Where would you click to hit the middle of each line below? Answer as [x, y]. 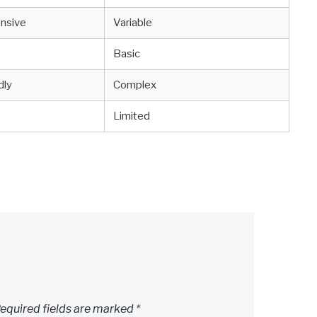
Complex [135, 85]
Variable [133, 23]
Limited [132, 116]
